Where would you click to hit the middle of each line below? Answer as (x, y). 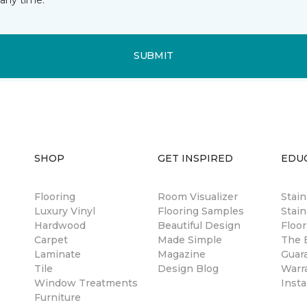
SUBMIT (153, 56)
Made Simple (190, 240)
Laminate (58, 254)
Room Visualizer (198, 196)
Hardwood (60, 225)
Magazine (182, 254)
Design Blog (188, 268)
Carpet (51, 240)
